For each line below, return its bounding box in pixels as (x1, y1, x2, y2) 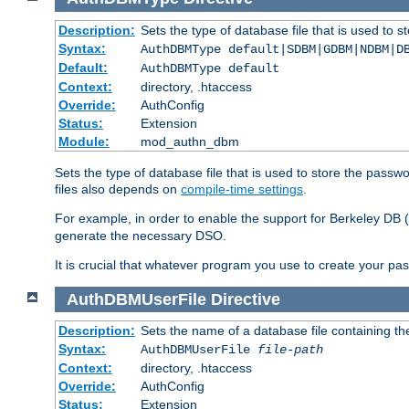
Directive (210, 289, 280, 309)
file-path (257, 342, 323, 358)
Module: (58, 133, 110, 149)
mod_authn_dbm (140, 133, 239, 149)
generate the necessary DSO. (55, 227, 226, 243)
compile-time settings (181, 181, 303, 196)
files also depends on (55, 181, 181, 196)
